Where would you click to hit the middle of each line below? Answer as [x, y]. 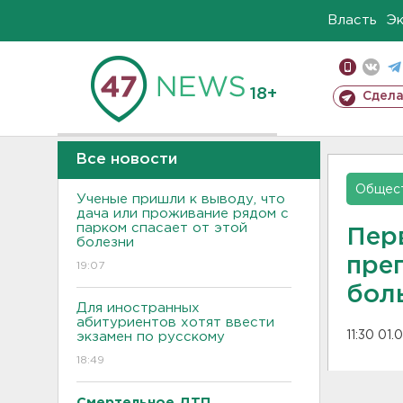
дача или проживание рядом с [183, 214]
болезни [105, 242]
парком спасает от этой [162, 228]
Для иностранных [138, 308]
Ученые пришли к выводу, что [181, 199]
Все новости [126, 160]
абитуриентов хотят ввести [175, 322]
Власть [352, 20]
